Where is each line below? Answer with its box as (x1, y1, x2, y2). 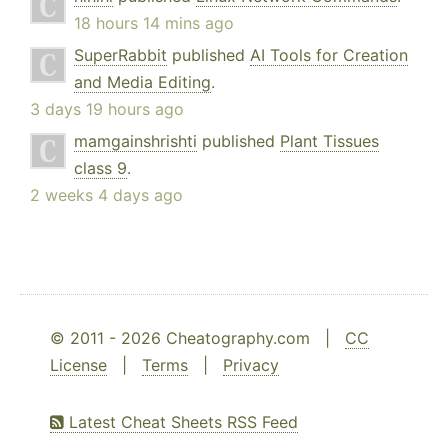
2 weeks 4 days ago (30, 185, 183, 206)
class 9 (74, 158, 127, 179)
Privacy (223, 355, 279, 376)
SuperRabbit (74, 45, 167, 66)
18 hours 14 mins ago (74, 13, 234, 34)
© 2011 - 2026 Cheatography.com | (50, 328, 345, 349)
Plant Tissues (280, 131, 379, 152)
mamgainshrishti (74, 131, 197, 152)
